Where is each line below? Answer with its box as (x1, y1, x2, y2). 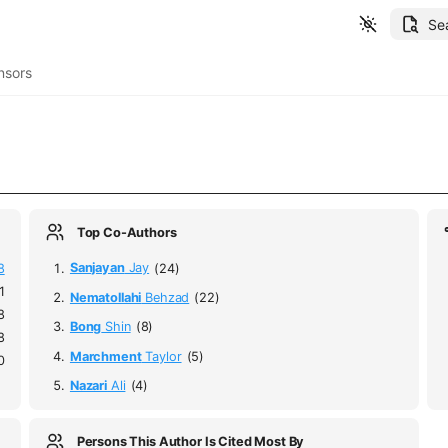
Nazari (69, 378, 108, 394)
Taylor (141, 348, 182, 364)
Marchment (69, 348, 142, 364)
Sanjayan (69, 260, 125, 276)
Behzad (141, 290, 190, 306)
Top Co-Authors (76, 224, 177, 240)
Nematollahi (69, 290, 142, 306)
